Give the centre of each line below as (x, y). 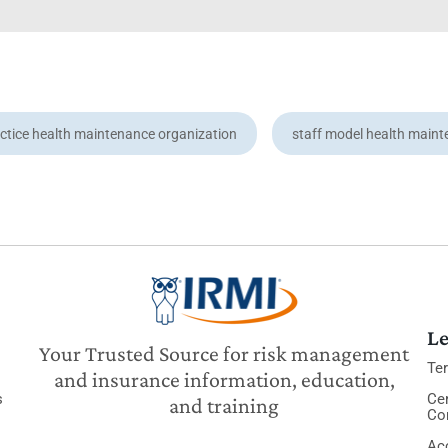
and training (224, 405)
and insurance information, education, (224, 379)
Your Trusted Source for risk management (224, 353)
